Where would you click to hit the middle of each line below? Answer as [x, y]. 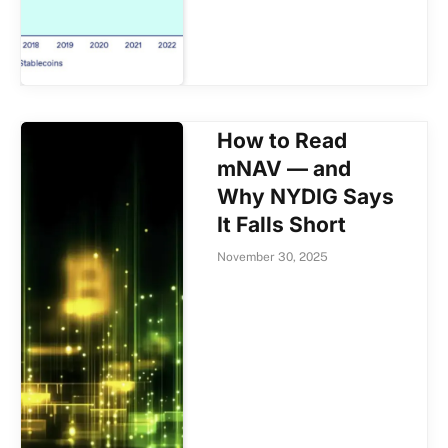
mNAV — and [284, 169]
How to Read [282, 141]
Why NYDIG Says [306, 197]
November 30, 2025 [273, 257]
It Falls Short [282, 225]
